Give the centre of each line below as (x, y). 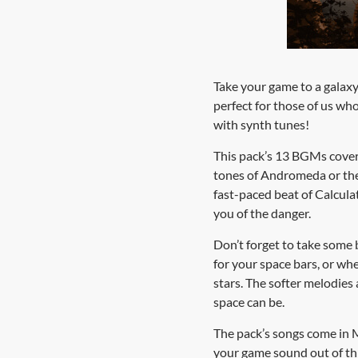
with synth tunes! (261, 124)
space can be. (249, 302)
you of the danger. (262, 213)
